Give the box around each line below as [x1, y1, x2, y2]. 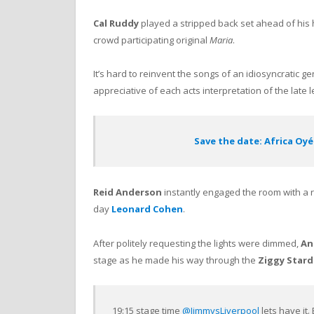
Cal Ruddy [93, 16, 139, 29]
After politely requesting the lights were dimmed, [93, 236, 301, 250]
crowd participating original [93, 33, 210, 46]
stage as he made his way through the [93, 253, 258, 266]
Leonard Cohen [111, 203, 183, 216]
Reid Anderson [93, 186, 162, 199]
